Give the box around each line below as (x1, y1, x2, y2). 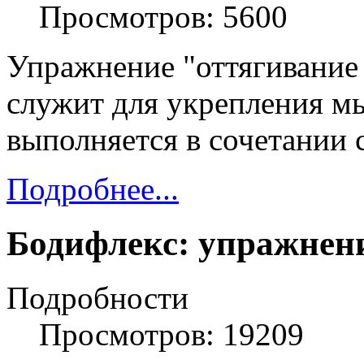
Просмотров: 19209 (39, 316, 304, 352)
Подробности (6, 279, 188, 315)
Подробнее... (6, 171, 179, 206)
